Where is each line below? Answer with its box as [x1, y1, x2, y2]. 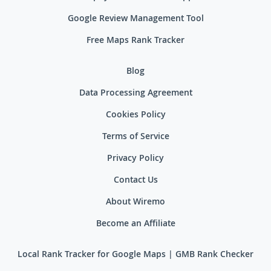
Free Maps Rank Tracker [87, 33, 184, 48]
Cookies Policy [105, 108, 166, 123]
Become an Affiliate [96, 217, 175, 232]
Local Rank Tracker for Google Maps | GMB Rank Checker [18, 247, 253, 263]
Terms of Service [102, 129, 169, 145]
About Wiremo [106, 195, 165, 210]
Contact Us [113, 173, 158, 188]
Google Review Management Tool [67, 11, 204, 27]
